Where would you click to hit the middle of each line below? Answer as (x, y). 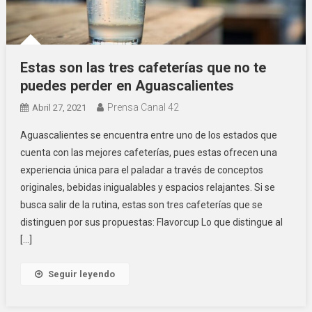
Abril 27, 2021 (59, 108)
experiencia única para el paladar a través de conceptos (141, 170)
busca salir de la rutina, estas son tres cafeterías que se (141, 205)
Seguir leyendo (81, 274)
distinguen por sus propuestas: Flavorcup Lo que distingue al (151, 223)
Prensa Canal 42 (143, 108)
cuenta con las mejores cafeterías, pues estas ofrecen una (148, 153)
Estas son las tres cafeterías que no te (143, 68)
